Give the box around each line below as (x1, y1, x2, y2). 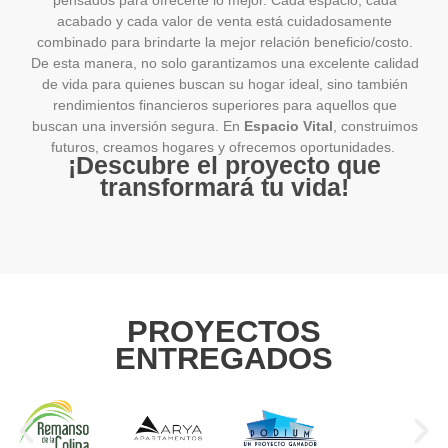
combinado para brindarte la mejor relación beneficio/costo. (36, 34, 413, 50)
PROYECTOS (127, 314, 321, 350)
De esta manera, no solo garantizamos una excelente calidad (30, 55, 419, 71)
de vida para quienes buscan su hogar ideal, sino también (41, 76, 408, 92)
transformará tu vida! (100, 173, 349, 202)
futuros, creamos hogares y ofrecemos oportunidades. (50, 139, 399, 155)
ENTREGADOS (115, 341, 333, 377)
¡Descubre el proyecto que (68, 151, 381, 180)
